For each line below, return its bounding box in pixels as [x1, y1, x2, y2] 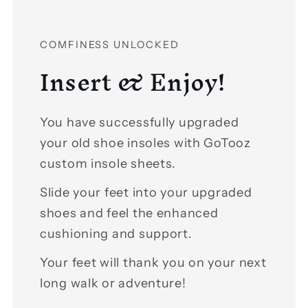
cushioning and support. [40, 225, 192, 241]
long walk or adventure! [40, 275, 186, 291]
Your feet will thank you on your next [40, 254, 267, 270]
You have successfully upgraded [40, 114, 239, 130]
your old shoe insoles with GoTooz [40, 135, 251, 151]
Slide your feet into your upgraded [40, 184, 252, 200]
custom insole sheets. [40, 155, 177, 171]
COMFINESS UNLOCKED [40, 38, 179, 52]
